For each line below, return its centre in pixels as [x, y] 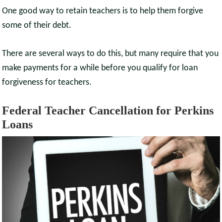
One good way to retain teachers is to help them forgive [103, 11]
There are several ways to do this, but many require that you [111, 54]
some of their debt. [37, 26]
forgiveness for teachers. [47, 83]
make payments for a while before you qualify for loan [100, 68]
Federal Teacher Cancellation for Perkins [108, 111]
